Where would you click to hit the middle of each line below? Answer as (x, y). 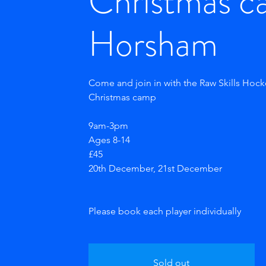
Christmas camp (122, 97)
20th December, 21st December (155, 168)
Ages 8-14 (109, 140)
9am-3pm (108, 126)
